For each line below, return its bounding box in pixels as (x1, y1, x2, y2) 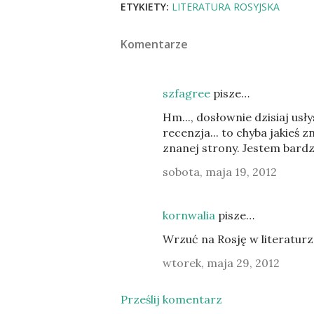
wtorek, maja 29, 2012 (163, 256, 280, 270)
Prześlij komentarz (121, 292, 222, 306)
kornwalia (163, 208, 215, 222)
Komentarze (121, 36, 188, 52)
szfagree (163, 86, 210, 100)
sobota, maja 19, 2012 (163, 165, 277, 179)
